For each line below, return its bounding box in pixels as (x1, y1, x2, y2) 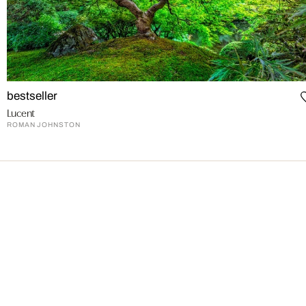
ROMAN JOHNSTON (7, 121, 81, 129)
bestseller (7, 89, 58, 103)
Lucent (7, 105, 36, 120)
